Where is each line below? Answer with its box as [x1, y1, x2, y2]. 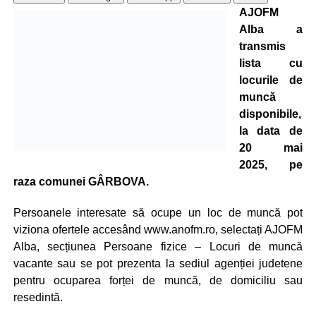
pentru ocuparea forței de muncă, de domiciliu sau [13, 274, 303, 286]
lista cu [238, 57, 303, 69]
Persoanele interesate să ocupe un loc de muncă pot [13, 207, 303, 219]
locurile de [238, 74, 303, 86]
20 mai [238, 142, 303, 154]
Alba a [238, 23, 303, 35]
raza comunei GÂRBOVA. [13, 176, 149, 188]
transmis [238, 40, 286, 52]
